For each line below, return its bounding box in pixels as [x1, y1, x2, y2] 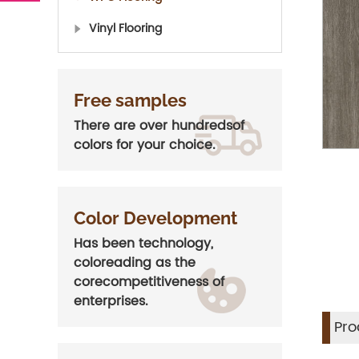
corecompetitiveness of [74, 272, 224, 292]
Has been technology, [74, 233, 213, 254]
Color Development [74, 208, 237, 228]
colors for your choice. [74, 135, 216, 155]
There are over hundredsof [74, 115, 244, 136]
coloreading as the [74, 252, 196, 273]
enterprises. [74, 291, 148, 312]
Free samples [74, 90, 187, 111]
